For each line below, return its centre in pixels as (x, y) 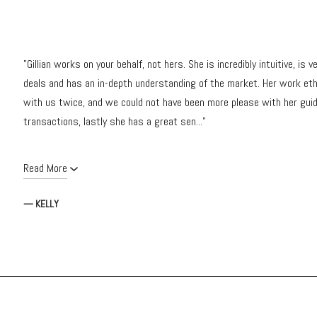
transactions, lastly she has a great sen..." (115, 121)
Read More (45, 168)
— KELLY (41, 203)
